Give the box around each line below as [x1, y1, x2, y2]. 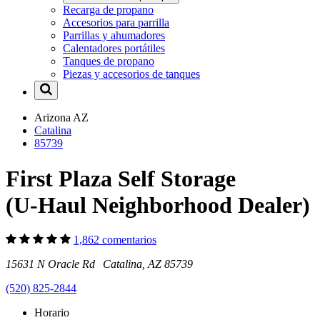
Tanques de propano [63, 55, 154, 68]
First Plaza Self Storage [6, 165, 236, 191]
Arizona [34, 111, 73, 124]
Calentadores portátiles [63, 42, 165, 55]
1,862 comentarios [74, 234, 156, 246]
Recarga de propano [63, 4, 154, 16]
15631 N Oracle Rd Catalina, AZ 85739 [6, 258, 193, 271]
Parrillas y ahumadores [63, 29, 165, 42]
